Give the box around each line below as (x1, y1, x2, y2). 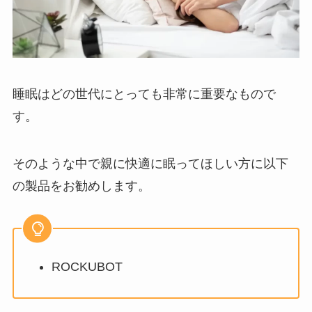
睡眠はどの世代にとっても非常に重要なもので (12, 86, 276, 101)
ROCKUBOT (51, 259, 123, 274)
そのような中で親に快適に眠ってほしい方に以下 (12, 156, 288, 171)
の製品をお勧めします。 (12, 178, 150, 193)
